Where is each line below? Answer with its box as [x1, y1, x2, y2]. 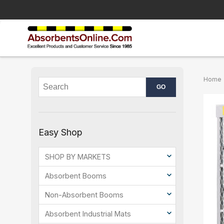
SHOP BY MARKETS [45, 152, 110, 161]
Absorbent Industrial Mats [45, 209, 131, 218]
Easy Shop [38, 127, 82, 138]
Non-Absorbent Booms [45, 190, 123, 199]
